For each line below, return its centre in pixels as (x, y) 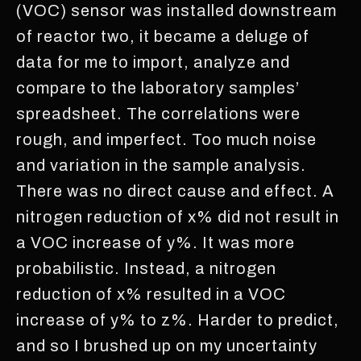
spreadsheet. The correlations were (158, 113)
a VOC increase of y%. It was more (156, 242)
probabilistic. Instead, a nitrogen (146, 268)
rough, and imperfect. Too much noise (166, 139)
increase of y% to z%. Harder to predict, (178, 320)
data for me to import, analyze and (153, 62)
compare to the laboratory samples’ (158, 87)
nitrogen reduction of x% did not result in (178, 216)
